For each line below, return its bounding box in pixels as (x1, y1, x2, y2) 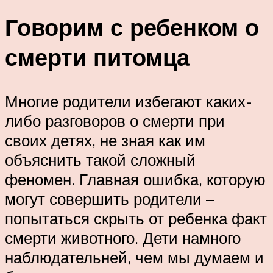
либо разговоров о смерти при (5, 110, 225, 130)
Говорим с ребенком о (5, 12, 259, 42)
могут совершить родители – (5, 188, 214, 208)
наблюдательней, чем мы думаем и (5, 247, 264, 267)
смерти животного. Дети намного (5, 227, 241, 247)
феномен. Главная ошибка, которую (5, 169, 266, 189)
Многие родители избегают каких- (5, 91, 252, 111)
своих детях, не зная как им (5, 130, 205, 150)
